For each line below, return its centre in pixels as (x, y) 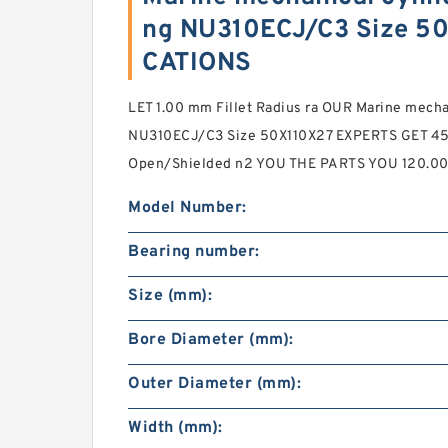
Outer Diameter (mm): (214, 384)
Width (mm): (175, 428)
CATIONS (197, 63)
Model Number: (187, 208)
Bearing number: (194, 252)
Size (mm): (170, 296)
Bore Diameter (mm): (211, 340)
